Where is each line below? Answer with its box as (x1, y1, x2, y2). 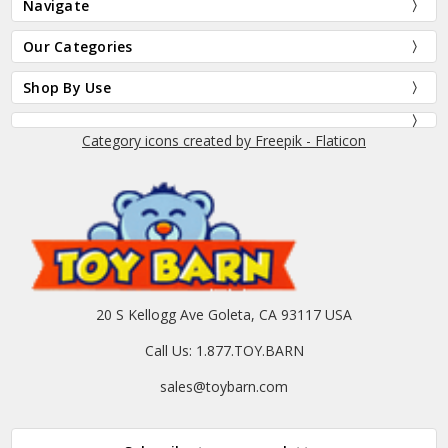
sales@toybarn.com (160, 377, 288, 397)
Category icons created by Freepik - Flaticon (82, 130, 366, 150)
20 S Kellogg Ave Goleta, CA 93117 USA (96, 305, 352, 325)
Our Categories (23, 36, 133, 56)
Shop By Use (23, 77, 111, 97)
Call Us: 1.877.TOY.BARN (144, 341, 304, 361)
